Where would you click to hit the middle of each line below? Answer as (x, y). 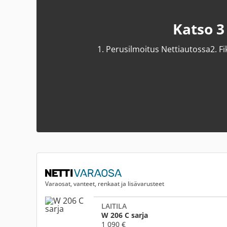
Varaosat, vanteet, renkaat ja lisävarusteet (105, 184)
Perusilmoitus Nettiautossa (157, 49)
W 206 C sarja (125, 215)
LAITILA (114, 206)
